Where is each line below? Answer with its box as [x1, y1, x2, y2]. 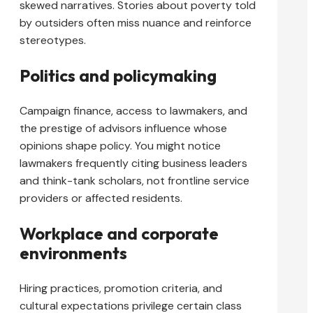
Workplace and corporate [20, 223, 219, 245]
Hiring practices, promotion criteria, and [20, 281, 222, 296]
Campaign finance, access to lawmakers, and [20, 103, 247, 119]
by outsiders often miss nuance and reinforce [20, 15, 252, 31]
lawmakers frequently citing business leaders [20, 156, 247, 171]
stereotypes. [20, 33, 86, 48]
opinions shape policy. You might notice [20, 138, 221, 154]
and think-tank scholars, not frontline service [20, 173, 249, 189]
